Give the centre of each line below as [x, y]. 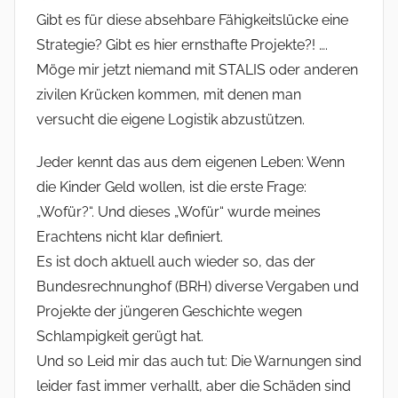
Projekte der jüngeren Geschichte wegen [169, 312]
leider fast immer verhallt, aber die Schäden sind [194, 386]
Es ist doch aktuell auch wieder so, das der [176, 262]
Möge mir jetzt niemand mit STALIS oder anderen [197, 70]
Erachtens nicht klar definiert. [130, 237]
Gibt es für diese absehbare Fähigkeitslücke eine [192, 20]
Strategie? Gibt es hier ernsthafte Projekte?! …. [182, 45]
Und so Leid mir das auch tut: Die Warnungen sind [199, 362]
